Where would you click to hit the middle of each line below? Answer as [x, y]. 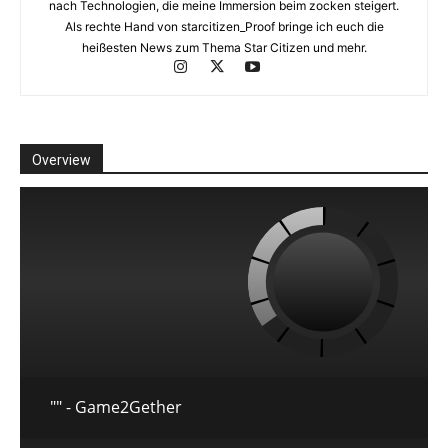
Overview [61, 160]
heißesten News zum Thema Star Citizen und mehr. [224, 48]
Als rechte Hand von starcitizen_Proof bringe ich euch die [224, 27]
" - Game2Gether [119, 407]
